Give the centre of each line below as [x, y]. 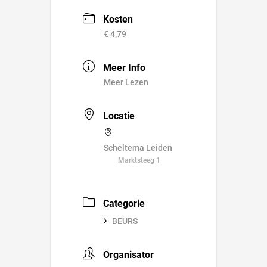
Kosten [118, 20]
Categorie [124, 203]
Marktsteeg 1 [139, 160]
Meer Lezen [126, 83]
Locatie [119, 116]
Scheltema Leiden [138, 148]
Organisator [128, 254]
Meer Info [124, 68]
